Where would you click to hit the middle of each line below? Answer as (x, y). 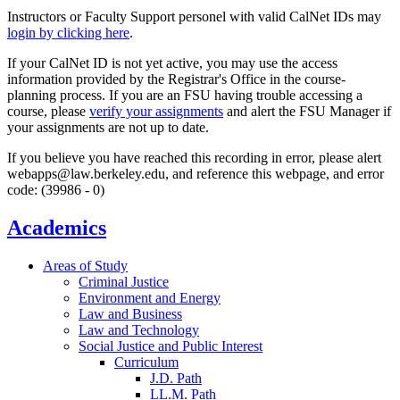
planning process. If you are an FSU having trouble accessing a (185, 96)
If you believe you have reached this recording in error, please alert (194, 158)
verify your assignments (156, 112)
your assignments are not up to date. (108, 128)
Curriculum (146, 362)
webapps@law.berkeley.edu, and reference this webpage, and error (196, 174)
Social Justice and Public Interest (171, 346)
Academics (57, 227)
